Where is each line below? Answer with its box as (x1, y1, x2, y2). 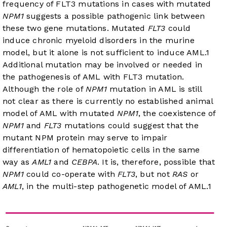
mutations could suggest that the (61, 121, 199, 131)
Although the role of (3, 84, 86, 94)
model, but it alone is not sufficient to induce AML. (3, 48, 206, 58)
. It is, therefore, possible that (97, 157, 215, 167)
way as (3, 157, 32, 167)
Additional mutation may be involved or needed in (3, 60, 203, 70)
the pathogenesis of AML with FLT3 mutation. (3, 72, 184, 82)
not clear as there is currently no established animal (3, 96, 213, 106)
